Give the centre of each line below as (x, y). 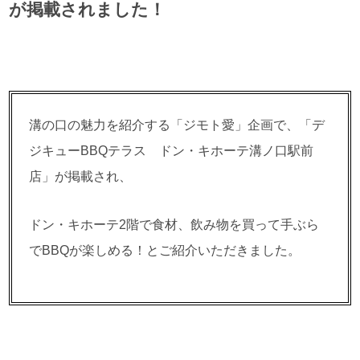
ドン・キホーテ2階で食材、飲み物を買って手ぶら (174, 224)
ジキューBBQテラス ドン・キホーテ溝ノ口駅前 (172, 150)
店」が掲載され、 (81, 176)
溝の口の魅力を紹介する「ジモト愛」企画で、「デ (177, 124)
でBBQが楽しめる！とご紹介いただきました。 (165, 250)
